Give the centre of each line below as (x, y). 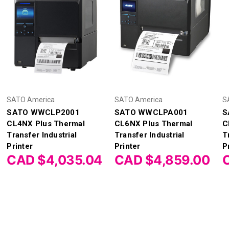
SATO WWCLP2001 (43, 112)
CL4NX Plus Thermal (46, 123)
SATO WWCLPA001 (151, 112)
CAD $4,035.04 (54, 160)
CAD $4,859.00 (162, 160)
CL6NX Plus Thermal (153, 123)
